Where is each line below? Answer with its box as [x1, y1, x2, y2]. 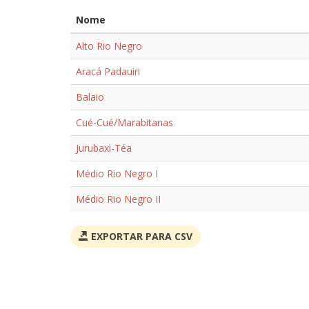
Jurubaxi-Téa [76, 141, 132, 154]
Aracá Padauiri [76, 65, 140, 78]
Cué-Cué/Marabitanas [76, 116, 173, 129]
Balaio [76, 90, 104, 103]
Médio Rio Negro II [76, 192, 161, 206]
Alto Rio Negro [76, 39, 142, 52]
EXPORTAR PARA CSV [88, 230, 192, 243]
